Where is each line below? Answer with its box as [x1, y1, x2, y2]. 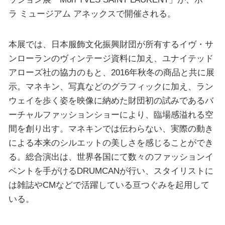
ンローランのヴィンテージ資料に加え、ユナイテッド [8, 53, 213, 64]
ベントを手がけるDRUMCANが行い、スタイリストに [8, 166, 213, 176]
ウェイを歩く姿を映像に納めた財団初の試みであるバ [8, 95, 213, 106]
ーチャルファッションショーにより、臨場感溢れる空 [8, 109, 213, 120]
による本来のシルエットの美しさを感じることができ [8, 138, 213, 148]
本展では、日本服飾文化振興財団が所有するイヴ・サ [8, 39, 213, 50]
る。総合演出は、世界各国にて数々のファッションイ [8, 152, 213, 162]
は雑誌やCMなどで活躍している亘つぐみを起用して [8, 180, 209, 190]
